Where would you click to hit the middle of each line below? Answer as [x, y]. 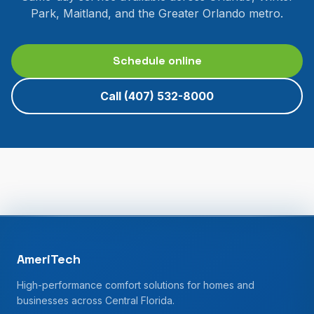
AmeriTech [49, 259]
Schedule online [157, 61]
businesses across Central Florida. [96, 300]
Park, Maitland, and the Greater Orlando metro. [157, 13]
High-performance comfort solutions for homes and [136, 285]
